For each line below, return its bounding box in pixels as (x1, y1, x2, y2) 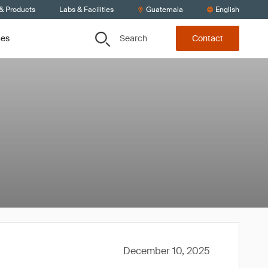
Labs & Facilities (59, 5, 114, 14)
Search (120, 32, 147, 44)
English (215, 5, 239, 14)
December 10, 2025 (123, 245, 210, 257)
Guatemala (146, 5, 183, 14)
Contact (192, 33, 223, 44)
